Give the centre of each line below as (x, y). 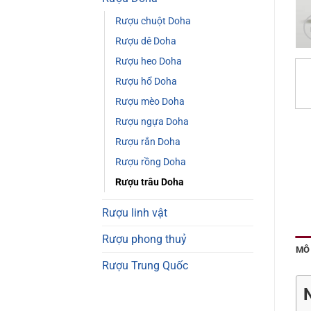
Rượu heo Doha (149, 61)
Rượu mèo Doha (150, 101)
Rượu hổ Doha (146, 81)
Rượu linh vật (135, 212)
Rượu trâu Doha (150, 182)
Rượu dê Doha (146, 41)
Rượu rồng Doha (151, 162)
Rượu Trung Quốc (145, 265)
